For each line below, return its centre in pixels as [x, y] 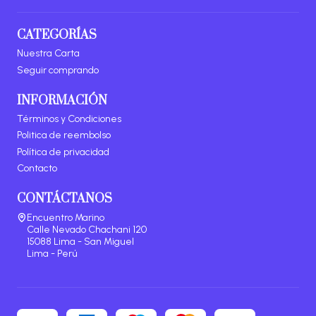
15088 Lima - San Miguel [80, 241]
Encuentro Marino [66, 217]
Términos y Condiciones [69, 119]
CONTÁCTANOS [65, 199]
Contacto [37, 169]
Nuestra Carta [48, 54]
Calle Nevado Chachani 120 [87, 229]
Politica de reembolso [64, 135]
